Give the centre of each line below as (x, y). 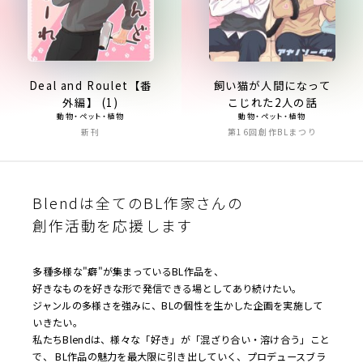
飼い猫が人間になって (272, 85)
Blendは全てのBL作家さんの (138, 202)
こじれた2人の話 (272, 102)
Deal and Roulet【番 (91, 85)
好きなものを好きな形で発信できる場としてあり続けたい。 (167, 288)
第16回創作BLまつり (272, 131)
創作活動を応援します (113, 225)
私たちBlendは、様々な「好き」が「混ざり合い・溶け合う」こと (181, 339)
